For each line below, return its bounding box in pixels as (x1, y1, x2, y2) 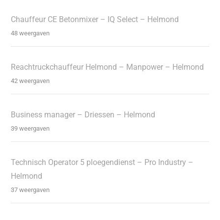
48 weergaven (11, 29, 50, 37)
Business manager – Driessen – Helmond (11, 110, 156, 119)
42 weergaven (11, 77, 50, 84)
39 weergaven (11, 124, 50, 132)
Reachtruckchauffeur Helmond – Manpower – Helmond (11, 62, 204, 72)
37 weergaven (11, 186, 50, 193)
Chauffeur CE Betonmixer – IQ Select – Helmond (11, 14, 179, 24)
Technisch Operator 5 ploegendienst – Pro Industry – (11, 157, 194, 167)
